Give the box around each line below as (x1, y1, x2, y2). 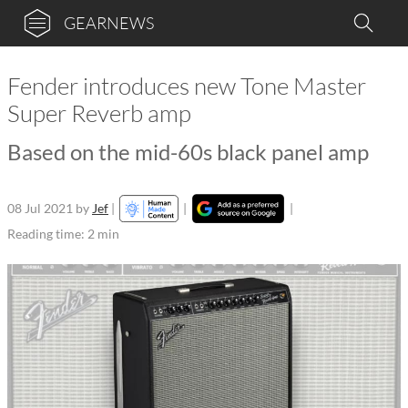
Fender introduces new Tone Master (7, 71, 366, 100)
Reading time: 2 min (7, 226, 119, 241)
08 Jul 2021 (7, 200, 73, 216)
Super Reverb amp (7, 98, 191, 127)
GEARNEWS (64, 13, 154, 33)
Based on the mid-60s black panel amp (7, 138, 369, 165)
